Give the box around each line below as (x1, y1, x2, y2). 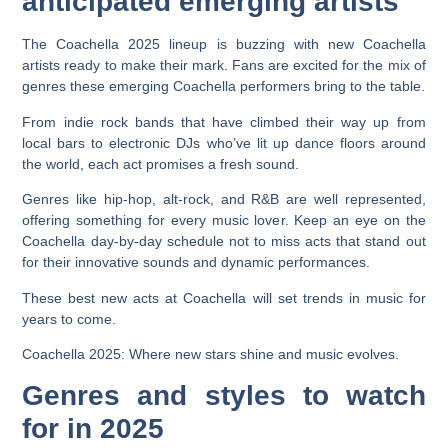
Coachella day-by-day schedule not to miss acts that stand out (22, 233, 426, 250)
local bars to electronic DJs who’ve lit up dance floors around (22, 134, 426, 151)
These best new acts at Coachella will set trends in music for (22, 289, 426, 306)
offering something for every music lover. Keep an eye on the (22, 212, 426, 229)
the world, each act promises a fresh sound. (22, 155, 300, 172)
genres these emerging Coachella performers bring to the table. (22, 78, 426, 95)
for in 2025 (22, 413, 165, 445)
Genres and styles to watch (22, 380, 426, 412)
